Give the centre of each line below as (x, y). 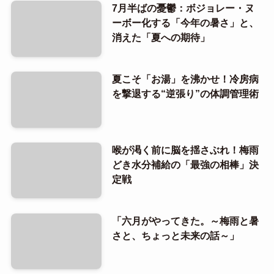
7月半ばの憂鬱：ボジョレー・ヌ (183, 8)
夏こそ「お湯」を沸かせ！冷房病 (185, 79)
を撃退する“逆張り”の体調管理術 (185, 93)
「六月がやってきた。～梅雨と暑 (185, 220)
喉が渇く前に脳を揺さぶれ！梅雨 (185, 150)
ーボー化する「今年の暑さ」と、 (185, 23)
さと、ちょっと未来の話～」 (175, 235)
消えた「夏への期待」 (161, 38)
